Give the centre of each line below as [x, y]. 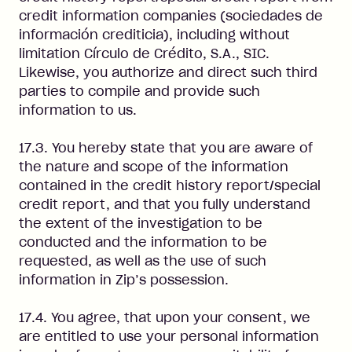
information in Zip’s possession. [124, 280]
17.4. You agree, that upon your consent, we [165, 317]
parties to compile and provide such [139, 91]
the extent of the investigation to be [141, 223]
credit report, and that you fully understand [165, 204]
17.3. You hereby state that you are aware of [166, 148]
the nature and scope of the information [154, 167]
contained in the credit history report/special [170, 185]
